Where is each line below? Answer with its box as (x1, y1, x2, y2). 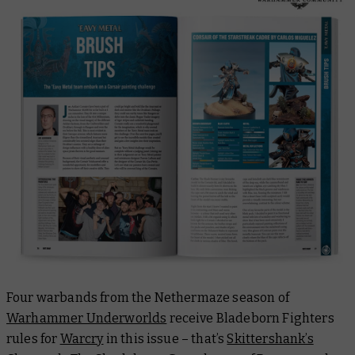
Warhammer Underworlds (6, 311, 167, 326)
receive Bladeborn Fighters (166, 311, 334, 326)
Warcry (59, 331, 104, 347)
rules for (6, 331, 60, 347)
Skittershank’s (227, 331, 314, 347)
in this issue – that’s (103, 331, 227, 347)
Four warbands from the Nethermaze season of (6, 290, 289, 306)
